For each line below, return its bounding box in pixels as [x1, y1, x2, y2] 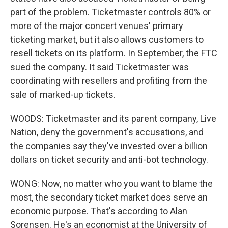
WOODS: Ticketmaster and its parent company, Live [10, 113, 216, 124]
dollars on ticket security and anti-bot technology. [10, 154, 208, 165]
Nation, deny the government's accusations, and [10, 127, 204, 137]
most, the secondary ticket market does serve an [10, 192, 208, 203]
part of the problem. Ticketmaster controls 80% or [10, 7, 211, 17]
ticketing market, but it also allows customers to [10, 34, 204, 45]
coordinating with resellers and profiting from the [10, 75, 207, 86]
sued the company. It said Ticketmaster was [10, 62, 189, 72]
